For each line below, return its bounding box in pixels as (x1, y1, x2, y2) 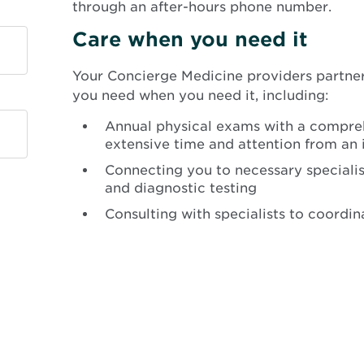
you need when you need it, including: (71, 87, 329, 103)
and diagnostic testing (104, 180, 257, 196)
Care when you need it (71, 27, 308, 51)
